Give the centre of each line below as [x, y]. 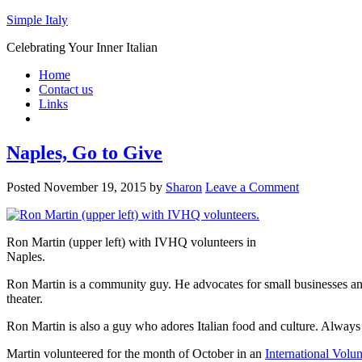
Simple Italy [37, 20]
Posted [25, 187]
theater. [25, 298]
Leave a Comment [252, 187]
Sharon [184, 187]
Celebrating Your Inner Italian [82, 47]
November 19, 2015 [95, 187]
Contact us [66, 89]
